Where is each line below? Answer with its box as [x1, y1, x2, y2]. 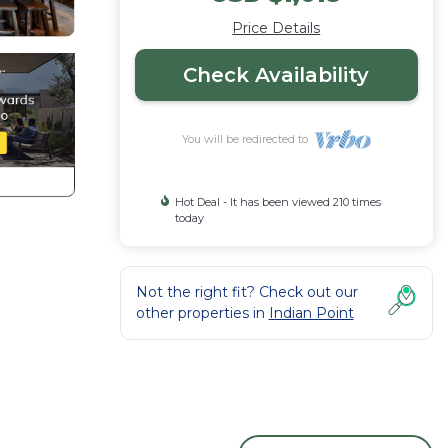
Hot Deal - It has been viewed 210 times [174, 195, 381, 209]
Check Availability [183, 63, 370, 87]
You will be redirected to [181, 132, 314, 146]
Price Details [232, 19, 321, 37]
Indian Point [268, 304, 354, 322]
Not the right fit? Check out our [135, 283, 358, 301]
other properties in [135, 304, 269, 322]
